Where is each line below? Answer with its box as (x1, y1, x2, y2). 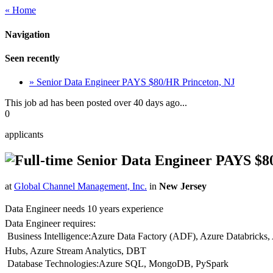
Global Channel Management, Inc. (14, 181, 147, 192)
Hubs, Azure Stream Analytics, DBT (5, 246, 146, 257)
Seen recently (5, 53, 60, 63)
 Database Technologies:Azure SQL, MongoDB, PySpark (5, 258, 229, 269)
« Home (5, 5, 36, 16)
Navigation (5, 29, 50, 40)
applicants (5, 129, 43, 140)
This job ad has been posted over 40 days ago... (5, 97, 187, 108)
